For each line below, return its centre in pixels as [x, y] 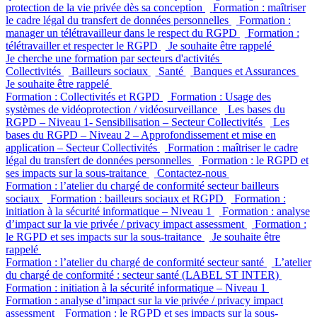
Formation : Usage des [220, 96]
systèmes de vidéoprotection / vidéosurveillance [113, 109]
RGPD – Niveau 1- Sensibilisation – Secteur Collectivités [136, 122]
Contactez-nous [193, 173]
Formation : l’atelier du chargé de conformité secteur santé [136, 262]
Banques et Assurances [246, 71]
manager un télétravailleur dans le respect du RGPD [123, 33]
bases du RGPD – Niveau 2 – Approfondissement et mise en [141, 134]
